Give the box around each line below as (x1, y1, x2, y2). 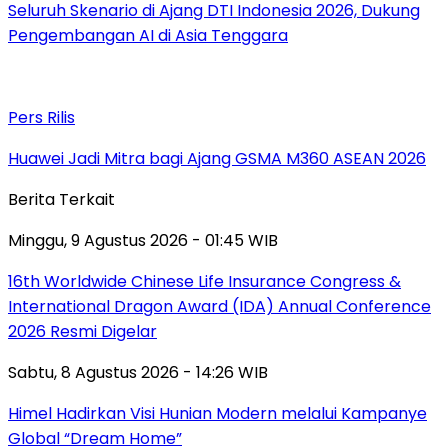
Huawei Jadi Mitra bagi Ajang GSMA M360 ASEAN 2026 (8, 147, 426, 171)
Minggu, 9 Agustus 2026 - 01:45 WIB (8, 229, 278, 253)
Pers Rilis (8, 106, 75, 130)
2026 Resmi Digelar (8, 320, 157, 344)
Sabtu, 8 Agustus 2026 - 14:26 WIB (8, 361, 268, 385)
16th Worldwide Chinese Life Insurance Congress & (8, 270, 401, 294)
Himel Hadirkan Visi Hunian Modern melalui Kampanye (8, 402, 427, 426)
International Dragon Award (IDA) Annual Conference (8, 295, 431, 319)
